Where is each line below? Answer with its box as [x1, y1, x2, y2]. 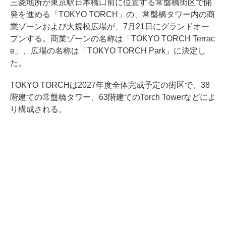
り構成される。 [10, 105, 67, 114]
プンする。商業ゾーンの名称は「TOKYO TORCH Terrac [10, 34, 215, 43]
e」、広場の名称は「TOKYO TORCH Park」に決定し [10, 46, 206, 55]
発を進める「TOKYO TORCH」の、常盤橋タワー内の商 [10, 10, 215, 19]
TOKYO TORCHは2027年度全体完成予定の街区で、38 [10, 81, 210, 89]
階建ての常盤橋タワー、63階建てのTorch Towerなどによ [10, 93, 216, 101]
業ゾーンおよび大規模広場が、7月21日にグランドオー [10, 22, 209, 31]
